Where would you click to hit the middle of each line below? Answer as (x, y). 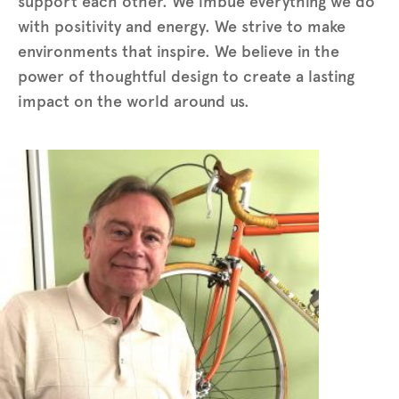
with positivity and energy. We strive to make (182, 26)
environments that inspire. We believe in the (179, 51)
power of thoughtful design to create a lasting (186, 76)
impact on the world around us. (136, 101)
